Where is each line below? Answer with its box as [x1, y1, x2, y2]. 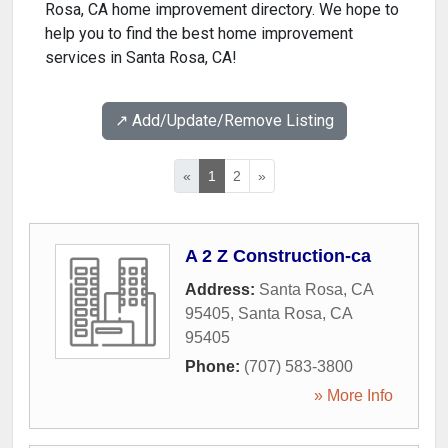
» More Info [314, 387, 393, 404]
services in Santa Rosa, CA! [45, 48, 237, 67]
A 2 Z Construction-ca [185, 246, 371, 266]
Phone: [185, 358, 244, 375]
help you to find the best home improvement [45, 24, 353, 43]
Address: [185, 281, 259, 298]
